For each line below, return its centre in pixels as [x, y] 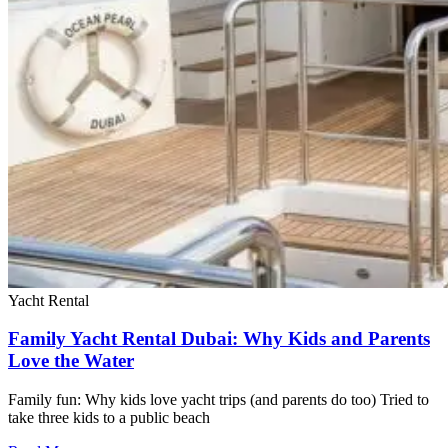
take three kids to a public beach [109, 417]
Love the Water [71, 361]
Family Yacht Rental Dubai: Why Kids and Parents [219, 339]
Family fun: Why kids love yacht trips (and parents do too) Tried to [218, 399]
